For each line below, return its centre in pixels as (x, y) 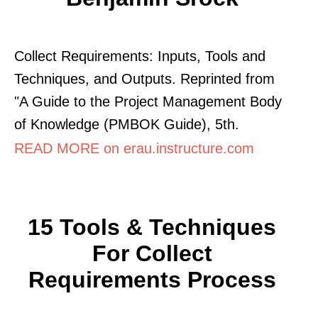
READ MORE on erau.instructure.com (134, 148)
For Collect (152, 253)
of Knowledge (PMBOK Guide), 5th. (127, 124)
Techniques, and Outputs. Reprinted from (144, 78)
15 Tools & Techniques (152, 227)
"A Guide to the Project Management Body (148, 101)
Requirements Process (152, 279)
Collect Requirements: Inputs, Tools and (140, 56)
